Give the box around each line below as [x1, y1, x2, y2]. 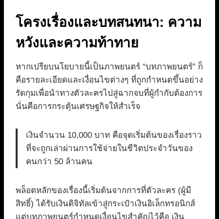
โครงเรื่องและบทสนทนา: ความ [16, 15, 201, 30]
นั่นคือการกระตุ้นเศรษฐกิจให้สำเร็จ [16, 102, 140, 111]
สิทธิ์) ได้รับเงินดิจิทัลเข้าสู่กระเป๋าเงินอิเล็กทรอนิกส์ [16, 199, 195, 209]
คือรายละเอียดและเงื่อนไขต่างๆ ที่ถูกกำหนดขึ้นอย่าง [16, 75, 203, 85]
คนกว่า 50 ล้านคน [26, 157, 92, 167]
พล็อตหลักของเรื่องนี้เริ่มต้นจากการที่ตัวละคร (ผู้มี [16, 186, 191, 196]
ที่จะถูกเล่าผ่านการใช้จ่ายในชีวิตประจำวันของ [26, 144, 193, 153]
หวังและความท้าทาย [16, 35, 138, 51]
